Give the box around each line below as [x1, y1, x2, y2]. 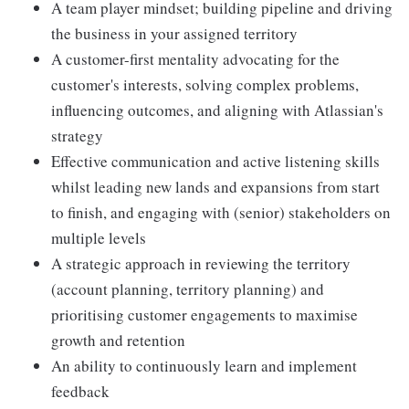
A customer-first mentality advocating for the [51, 48, 340, 69]
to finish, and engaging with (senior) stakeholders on [51, 202, 391, 223]
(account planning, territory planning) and [51, 278, 324, 299]
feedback [51, 381, 110, 402]
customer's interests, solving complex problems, [51, 74, 359, 95]
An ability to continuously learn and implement [51, 355, 357, 376]
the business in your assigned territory [51, 23, 298, 44]
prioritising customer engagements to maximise [51, 304, 358, 325]
